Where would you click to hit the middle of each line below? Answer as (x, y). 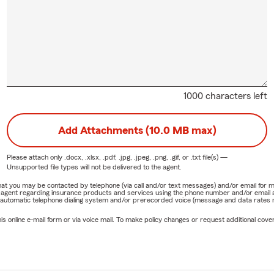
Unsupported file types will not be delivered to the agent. (94, 167)
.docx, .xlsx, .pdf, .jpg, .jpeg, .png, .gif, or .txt (132, 157)
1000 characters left (226, 96)
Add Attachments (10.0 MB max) (137, 131)
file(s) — (214, 157)
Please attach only (35, 157)
